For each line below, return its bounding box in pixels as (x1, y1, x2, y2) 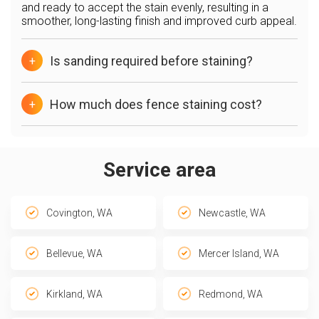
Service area (103, 158, 216, 182)
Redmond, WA (199, 288, 263, 300)
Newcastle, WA (199, 206, 266, 219)
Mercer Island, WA (199, 247, 279, 259)
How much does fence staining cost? (50, 96, 262, 112)
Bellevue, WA (46, 247, 103, 259)
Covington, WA (46, 206, 113, 219)
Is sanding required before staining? (50, 53, 253, 68)
